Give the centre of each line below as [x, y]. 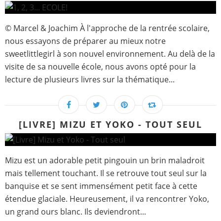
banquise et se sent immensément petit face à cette [101, 186]
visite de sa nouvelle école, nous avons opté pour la [100, 67]
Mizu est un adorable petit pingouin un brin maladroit [105, 161]
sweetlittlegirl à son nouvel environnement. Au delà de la [110, 54]
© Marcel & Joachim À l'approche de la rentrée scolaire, [107, 28]
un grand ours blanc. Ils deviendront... [75, 212]
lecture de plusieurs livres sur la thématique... [90, 80]
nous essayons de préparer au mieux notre [85, 41]
